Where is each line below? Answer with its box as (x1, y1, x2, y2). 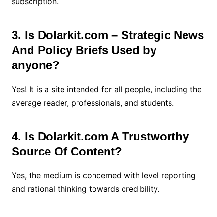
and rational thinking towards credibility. (11, 184, 162, 194)
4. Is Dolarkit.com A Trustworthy (11, 129, 189, 143)
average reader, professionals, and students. (11, 97, 179, 108)
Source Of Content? (11, 144, 125, 158)
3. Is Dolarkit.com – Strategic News (11, 28, 204, 42)
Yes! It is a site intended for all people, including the (11, 84, 201, 94)
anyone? (11, 58, 63, 72)
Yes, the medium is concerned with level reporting (11, 170, 196, 180)
